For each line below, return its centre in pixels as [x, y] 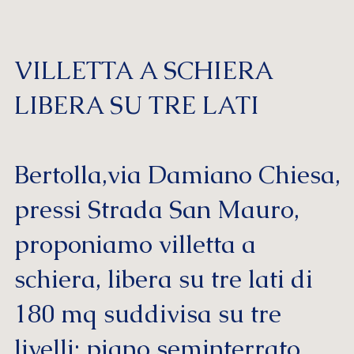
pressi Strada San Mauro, [156, 210]
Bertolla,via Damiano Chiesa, [177, 175]
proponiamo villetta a [135, 245]
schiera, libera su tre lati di [163, 279]
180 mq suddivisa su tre [147, 314]
